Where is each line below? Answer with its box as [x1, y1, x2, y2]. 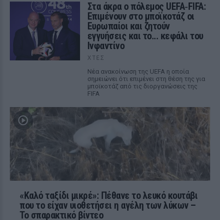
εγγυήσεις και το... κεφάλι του [87, 30, 203, 42]
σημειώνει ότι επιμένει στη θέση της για [87, 75, 205, 82]
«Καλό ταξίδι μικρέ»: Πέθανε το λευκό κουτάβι [20, 190, 197, 201]
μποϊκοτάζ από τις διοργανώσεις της [87, 82, 197, 90]
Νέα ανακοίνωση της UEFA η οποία [87, 68, 189, 75]
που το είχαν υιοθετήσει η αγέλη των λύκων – [20, 199, 196, 211]
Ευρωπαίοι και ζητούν [87, 20, 170, 32]
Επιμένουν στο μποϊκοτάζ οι [87, 10, 194, 22]
